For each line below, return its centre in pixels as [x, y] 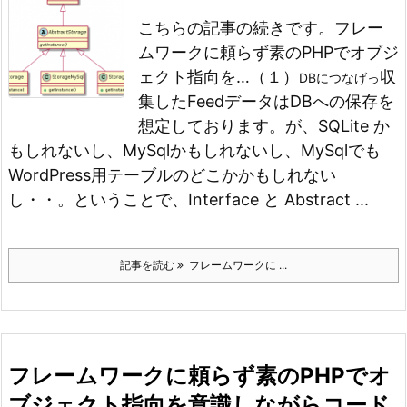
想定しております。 [212, 126]
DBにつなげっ [339, 78]
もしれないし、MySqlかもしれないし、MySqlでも [194, 150]
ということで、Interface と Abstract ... [221, 199]
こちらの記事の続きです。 [236, 28]
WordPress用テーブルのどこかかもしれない [172, 175]
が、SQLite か [338, 126]
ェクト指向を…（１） [218, 77]
